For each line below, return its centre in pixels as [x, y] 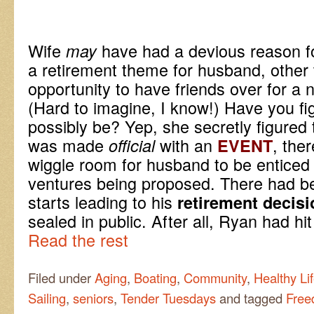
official [132, 145]
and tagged [251, 298]
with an [186, 145]
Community [215, 277]
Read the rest [78, 239]
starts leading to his [103, 202]
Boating [155, 277]
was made [68, 145]
